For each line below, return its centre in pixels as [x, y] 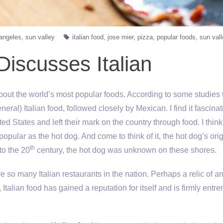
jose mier [120, 37]
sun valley [40, 37]
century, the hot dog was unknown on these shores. [126, 150]
